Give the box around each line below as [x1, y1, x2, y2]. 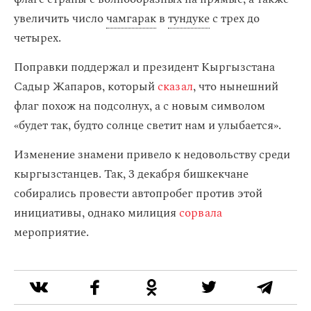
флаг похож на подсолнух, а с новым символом [14, 97, 265, 115]
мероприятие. [14, 224, 89, 242]
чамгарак [106, 10, 156, 28]
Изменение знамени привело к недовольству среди [14, 146, 290, 164]
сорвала [179, 204, 222, 222]
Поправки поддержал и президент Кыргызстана [14, 58, 275, 76]
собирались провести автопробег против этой [14, 185, 262, 203]
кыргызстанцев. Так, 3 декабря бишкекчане [14, 165, 249, 183]
